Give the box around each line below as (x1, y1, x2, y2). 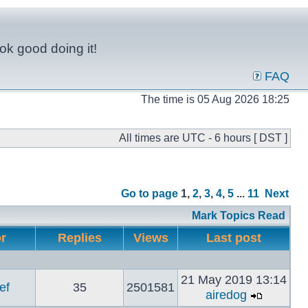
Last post (203, 231, 265, 245)
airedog (205, 288, 247, 302)
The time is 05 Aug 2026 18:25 (141, 93, 289, 105)
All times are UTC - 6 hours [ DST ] (119, 132, 287, 144)
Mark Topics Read (192, 210, 285, 221)
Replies (54, 231, 105, 245)
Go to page (121, 188, 178, 199)
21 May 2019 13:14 (181, 273, 287, 287)
